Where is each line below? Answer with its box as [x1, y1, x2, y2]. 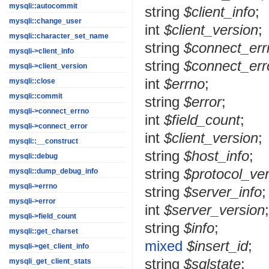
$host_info [184, 148, 249, 164]
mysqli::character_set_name [9, 32, 109, 40]
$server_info [184, 184, 262, 200]
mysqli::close [9, 77, 55, 85]
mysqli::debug [9, 153, 58, 160]
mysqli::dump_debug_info [9, 168, 98, 175]
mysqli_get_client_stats [9, 258, 91, 265]
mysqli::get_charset [9, 228, 78, 235]
